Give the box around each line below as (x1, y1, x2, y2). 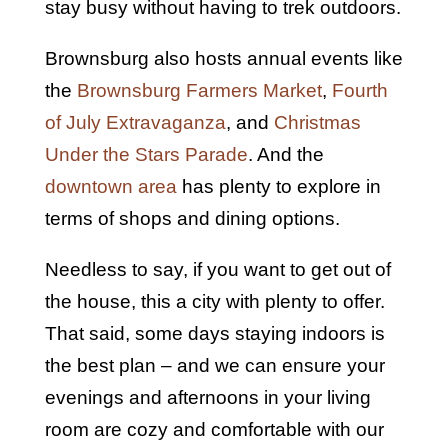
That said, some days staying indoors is (44, 322, 385, 344)
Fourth (331, 79, 388, 101)
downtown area (44, 175, 177, 197)
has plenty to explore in (176, 175, 381, 197)
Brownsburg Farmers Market (76, 79, 322, 101)
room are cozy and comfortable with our (44, 418, 384, 440)
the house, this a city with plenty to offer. (44, 290, 385, 312)
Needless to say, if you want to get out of (44, 258, 391, 280)
